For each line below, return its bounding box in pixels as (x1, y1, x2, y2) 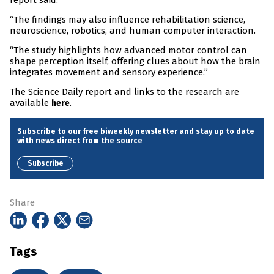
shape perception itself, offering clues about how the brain (10, 56, 261, 67)
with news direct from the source (17, 136, 143, 146)
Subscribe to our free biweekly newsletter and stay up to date (17, 127, 254, 136)
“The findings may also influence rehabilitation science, (10, 14, 245, 26)
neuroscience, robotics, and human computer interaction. (10, 25, 256, 37)
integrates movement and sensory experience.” (10, 67, 208, 78)
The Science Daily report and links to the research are (10, 86, 239, 98)
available (10, 97, 51, 109)
